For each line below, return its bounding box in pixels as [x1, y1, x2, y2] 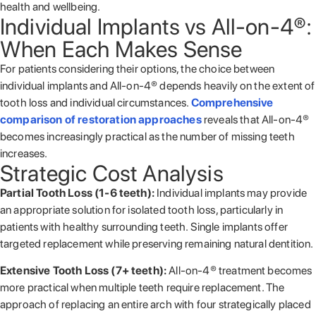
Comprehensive [190, 95, 274, 109]
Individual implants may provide [157, 186, 308, 200]
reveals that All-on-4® [203, 112, 310, 126]
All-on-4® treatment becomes [169, 263, 312, 277]
